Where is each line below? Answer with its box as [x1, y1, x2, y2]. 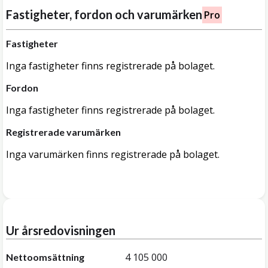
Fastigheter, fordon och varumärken [6, 7, 202, 22]
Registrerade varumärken [6, 126, 121, 138]
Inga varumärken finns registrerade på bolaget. [6, 148, 220, 161]
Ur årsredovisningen [6, 223, 115, 237]
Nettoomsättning [6, 251, 84, 263]
